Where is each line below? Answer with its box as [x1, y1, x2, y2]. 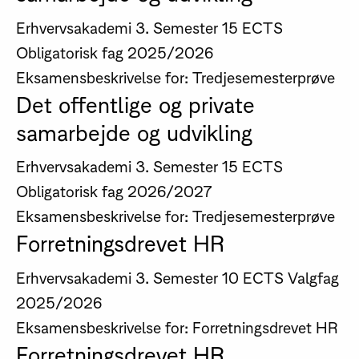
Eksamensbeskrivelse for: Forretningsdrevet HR [15, 316, 338, 337]
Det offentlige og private [15, 87, 255, 117]
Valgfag [287, 266, 339, 287]
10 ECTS [221, 266, 284, 287]
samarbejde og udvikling [15, 115, 252, 145]
